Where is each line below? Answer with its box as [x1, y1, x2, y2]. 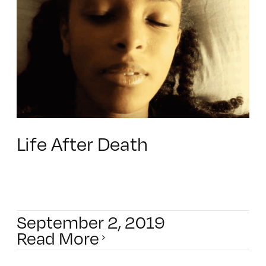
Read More [16, 226, 99, 250]
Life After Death [16, 130, 148, 156]
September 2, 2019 [16, 210, 165, 234]
